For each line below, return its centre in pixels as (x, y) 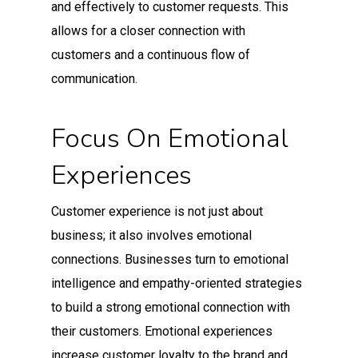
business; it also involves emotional (151, 235)
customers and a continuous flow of (151, 54)
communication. (94, 78)
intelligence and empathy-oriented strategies (177, 283)
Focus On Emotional (170, 138)
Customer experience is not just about (157, 211)
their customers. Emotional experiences (162, 331)
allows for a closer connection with (148, 30)
